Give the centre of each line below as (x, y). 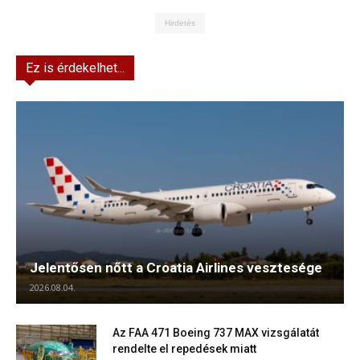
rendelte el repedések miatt (184, 348)
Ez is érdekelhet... (75, 67)
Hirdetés (180, 22)
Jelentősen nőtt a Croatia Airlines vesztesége (176, 267)
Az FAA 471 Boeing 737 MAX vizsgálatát (216, 332)
